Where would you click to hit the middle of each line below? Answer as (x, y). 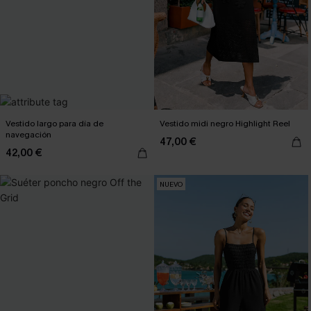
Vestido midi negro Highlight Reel (225, 124)
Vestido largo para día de (54, 124)
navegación (28, 135)
